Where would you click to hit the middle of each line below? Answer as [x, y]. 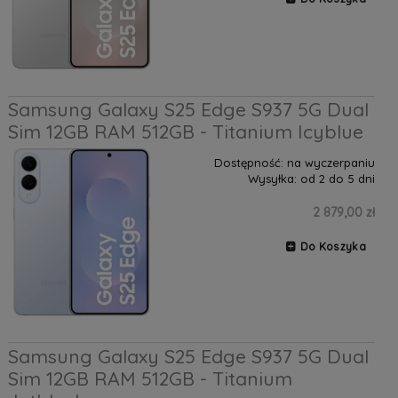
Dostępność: [248, 163]
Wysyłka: [272, 179]
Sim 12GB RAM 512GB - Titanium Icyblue [185, 132]
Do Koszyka [333, 247]
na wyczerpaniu [330, 163]
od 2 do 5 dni [337, 179]
